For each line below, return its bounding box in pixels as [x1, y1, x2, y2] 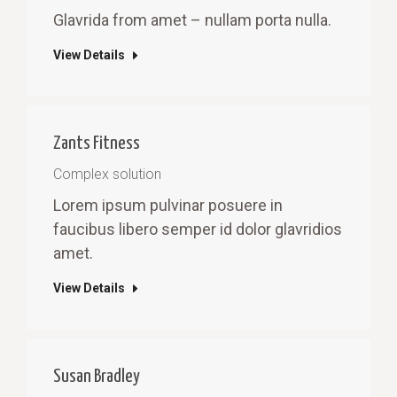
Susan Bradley [53, 368, 140, 386]
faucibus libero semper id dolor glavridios [53, 219, 342, 238]
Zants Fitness [53, 134, 140, 152]
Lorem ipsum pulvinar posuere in [53, 195, 283, 214]
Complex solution [53, 165, 161, 183]
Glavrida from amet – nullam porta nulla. [53, 10, 331, 29]
